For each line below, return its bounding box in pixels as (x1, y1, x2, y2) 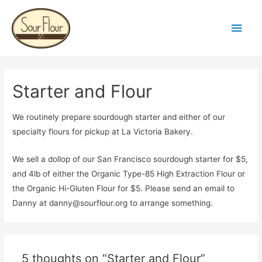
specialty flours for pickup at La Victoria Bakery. (12, 127, 194, 137)
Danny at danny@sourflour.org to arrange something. (12, 198, 213, 208)
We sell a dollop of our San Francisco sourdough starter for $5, (12, 154, 249, 164)
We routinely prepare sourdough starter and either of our (12, 112, 226, 122)
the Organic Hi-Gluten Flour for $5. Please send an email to (12, 183, 235, 193)
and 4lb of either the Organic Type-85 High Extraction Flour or (12, 168, 246, 178)
